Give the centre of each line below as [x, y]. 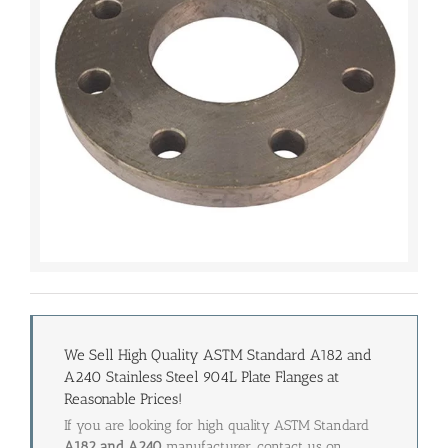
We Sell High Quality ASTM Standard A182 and [218, 354]
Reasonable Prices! [123, 398]
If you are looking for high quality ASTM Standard [216, 426]
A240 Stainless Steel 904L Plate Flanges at [201, 376]
